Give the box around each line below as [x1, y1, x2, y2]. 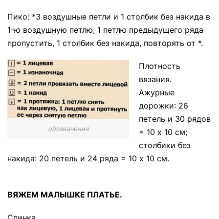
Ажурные [139, 88, 175, 97]
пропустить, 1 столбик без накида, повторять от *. [7, 38, 203, 48]
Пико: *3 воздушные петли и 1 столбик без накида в [7, 12, 210, 22]
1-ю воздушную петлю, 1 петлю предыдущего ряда [7, 25, 203, 35]
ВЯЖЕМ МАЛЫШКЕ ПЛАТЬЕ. [7, 190, 122, 199]
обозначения [48, 124, 88, 132]
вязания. [139, 74, 172, 84]
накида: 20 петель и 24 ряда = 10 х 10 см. [7, 153, 169, 163]
